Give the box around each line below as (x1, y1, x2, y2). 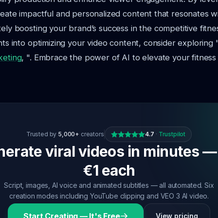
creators (79, 130, 104, 138)
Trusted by (26, 130, 58, 138)
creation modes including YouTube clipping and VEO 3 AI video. (9, 192, 209, 200)
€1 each (83, 162, 135, 179)
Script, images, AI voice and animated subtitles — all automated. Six (4, 181, 214, 189)
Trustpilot (158, 130, 186, 138)
